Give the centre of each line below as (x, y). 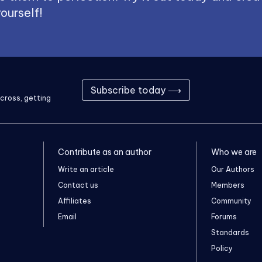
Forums (224, 216)
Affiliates (74, 201)
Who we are (234, 152)
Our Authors (233, 169)
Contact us (78, 185)
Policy (222, 248)
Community (231, 201)
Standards (230, 232)
